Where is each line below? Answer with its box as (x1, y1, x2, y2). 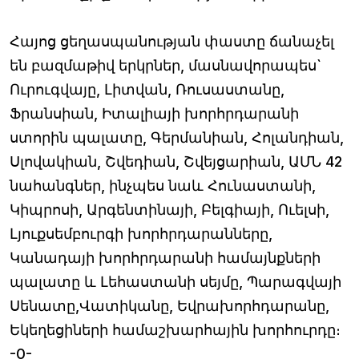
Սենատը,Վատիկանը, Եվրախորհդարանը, (10, 296, 329, 314)
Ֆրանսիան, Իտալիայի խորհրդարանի (10, 104, 299, 122)
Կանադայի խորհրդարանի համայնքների (10, 248, 321, 266)
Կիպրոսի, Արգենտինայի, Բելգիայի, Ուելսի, (10, 200, 329, 218)
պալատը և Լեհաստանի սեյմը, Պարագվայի (10, 272, 341, 290)
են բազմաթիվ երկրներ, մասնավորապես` (10, 56, 321, 74)
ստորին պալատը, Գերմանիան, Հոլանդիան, (10, 128, 344, 146)
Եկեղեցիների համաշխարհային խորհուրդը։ (10, 321, 341, 338)
